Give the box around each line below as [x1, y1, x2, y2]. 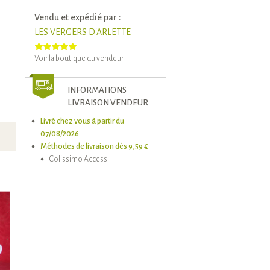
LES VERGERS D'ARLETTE [34, 27, 131, 37]
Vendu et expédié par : [34, 13, 121, 22]
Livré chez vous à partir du [40, 117, 124, 125]
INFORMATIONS [67, 86, 127, 95]
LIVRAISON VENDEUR [67, 98, 148, 107]
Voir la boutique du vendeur [34, 54, 124, 63]
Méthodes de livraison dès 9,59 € [40, 142, 148, 151]
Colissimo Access [49, 155, 107, 163]
